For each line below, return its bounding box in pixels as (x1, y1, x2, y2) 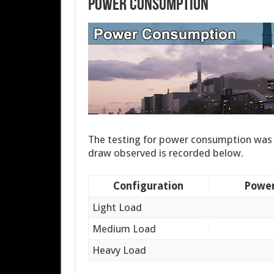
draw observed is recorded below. (87, 147, 243, 159)
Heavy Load (92, 244, 147, 256)
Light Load (92, 201, 143, 213)
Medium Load (92, 223, 157, 235)
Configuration (113, 180, 183, 192)
